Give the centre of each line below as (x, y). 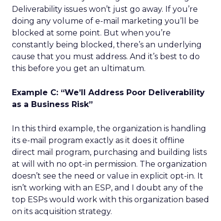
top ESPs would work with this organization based (110, 200)
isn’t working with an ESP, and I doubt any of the (108, 188)
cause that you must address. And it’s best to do (106, 56)
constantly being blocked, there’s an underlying (107, 45)
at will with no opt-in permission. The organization (109, 164)
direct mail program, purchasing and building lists (109, 152)
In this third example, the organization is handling (109, 129)
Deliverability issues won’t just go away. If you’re (105, 9)
